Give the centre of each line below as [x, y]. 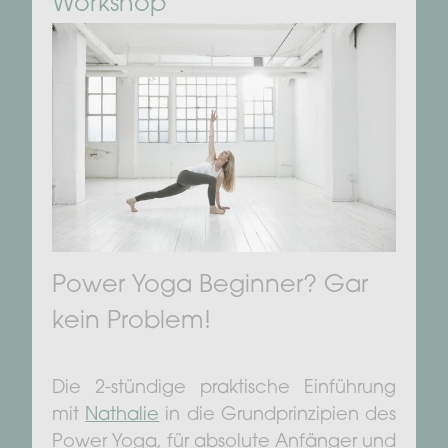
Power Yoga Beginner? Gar [210, 286]
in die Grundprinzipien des [278, 416]
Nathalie [122, 416]
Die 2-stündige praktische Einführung [224, 389]
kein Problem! [131, 322]
